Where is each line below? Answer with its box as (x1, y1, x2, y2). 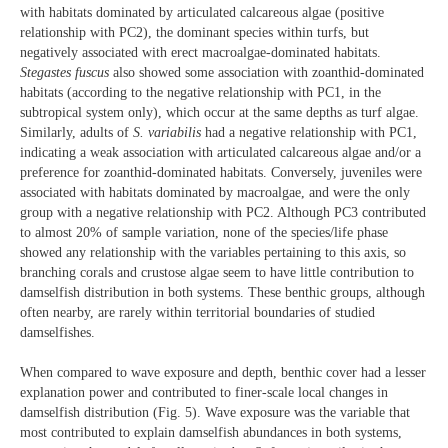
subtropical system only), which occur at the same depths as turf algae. (20, 104, 419, 120)
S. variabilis (133, 124, 201, 140)
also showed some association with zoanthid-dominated (109, 64, 424, 80)
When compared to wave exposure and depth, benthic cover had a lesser (20, 365, 426, 381)
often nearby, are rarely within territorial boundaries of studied (20, 304, 375, 320)
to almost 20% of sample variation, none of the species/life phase (20, 224, 388, 240)
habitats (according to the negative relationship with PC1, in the (20, 84, 381, 100)
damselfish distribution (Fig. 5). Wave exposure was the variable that (20, 405, 410, 421)
